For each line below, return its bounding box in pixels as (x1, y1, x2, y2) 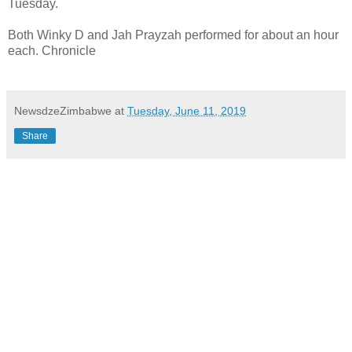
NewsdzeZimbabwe (14, 104, 112, 117)
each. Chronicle (8, 43, 96, 57)
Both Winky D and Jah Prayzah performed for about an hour (8, 27, 339, 42)
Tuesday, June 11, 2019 (127, 104, 246, 117)
